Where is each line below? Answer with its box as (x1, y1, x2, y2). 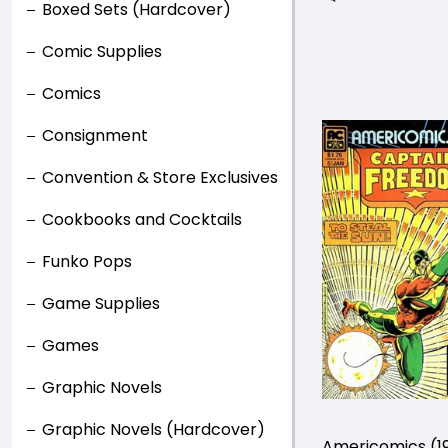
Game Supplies (42, 292, 160, 315)
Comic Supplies (42, 40, 162, 63)
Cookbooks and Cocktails (42, 208, 242, 231)
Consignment (42, 124, 148, 147)
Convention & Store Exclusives (42, 166, 278, 189)
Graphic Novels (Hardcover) (42, 418, 265, 441)
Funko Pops (42, 250, 132, 273)
